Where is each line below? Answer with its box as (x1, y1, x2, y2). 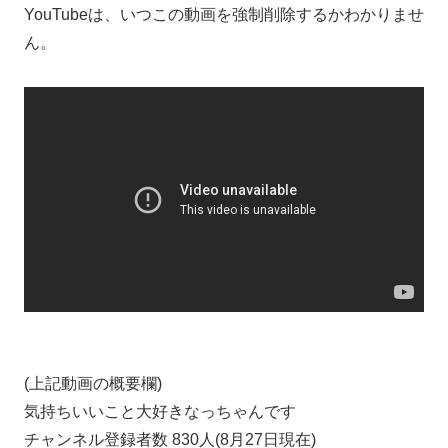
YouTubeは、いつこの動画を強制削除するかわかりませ (24, 5, 424, 23)
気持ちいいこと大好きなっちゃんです (24, 402, 296, 420)
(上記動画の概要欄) (24, 374, 162, 392)
